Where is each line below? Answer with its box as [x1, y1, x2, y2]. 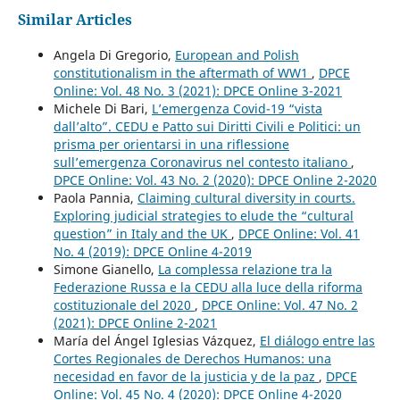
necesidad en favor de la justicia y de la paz [53, 368, 319, 386]
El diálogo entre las [259, 332, 375, 350]
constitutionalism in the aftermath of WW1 [53, 64, 312, 82]
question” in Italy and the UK [53, 225, 231, 243]
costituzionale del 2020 [53, 296, 195, 314]
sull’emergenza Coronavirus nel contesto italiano [53, 154, 351, 171]
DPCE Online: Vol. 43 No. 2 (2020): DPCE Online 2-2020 [53, 171, 377, 189]
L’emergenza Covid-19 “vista [151, 100, 322, 118]
